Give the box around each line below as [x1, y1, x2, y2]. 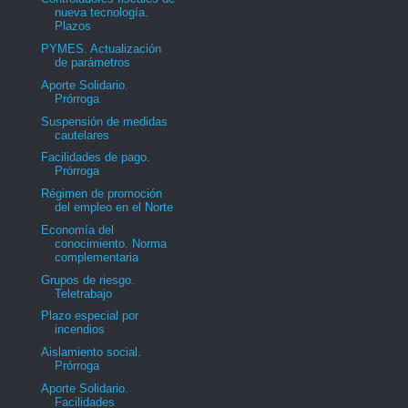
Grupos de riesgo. [41, 272, 136, 287]
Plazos [55, 19, 92, 34]
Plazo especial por [41, 309, 139, 323]
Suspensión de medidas [41, 114, 168, 128]
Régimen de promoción [41, 187, 163, 200]
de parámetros [55, 56, 131, 69]
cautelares [55, 127, 110, 142]
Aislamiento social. [41, 345, 142, 359]
